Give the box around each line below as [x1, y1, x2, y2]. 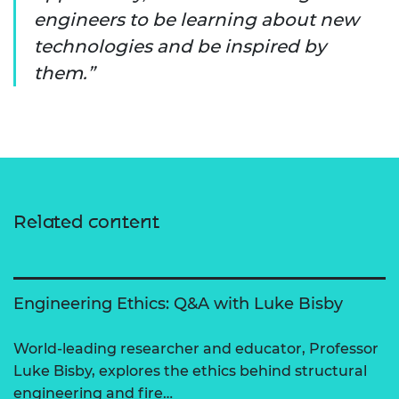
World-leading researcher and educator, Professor [13, 340, 379, 358]
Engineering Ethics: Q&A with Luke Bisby [13, 294, 343, 314]
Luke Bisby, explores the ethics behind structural [13, 362, 367, 380]
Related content [13, 211, 159, 233]
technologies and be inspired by [34, 36, 326, 58]
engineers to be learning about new [34, 9, 359, 31]
